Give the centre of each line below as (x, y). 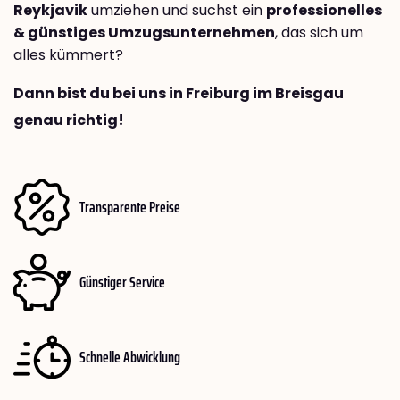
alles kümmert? (68, 55)
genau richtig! (69, 121)
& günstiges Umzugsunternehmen (144, 33)
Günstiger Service (122, 282)
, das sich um (319, 33)
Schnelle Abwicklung (130, 357)
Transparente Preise (130, 207)
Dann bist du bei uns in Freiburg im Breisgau (179, 94)
